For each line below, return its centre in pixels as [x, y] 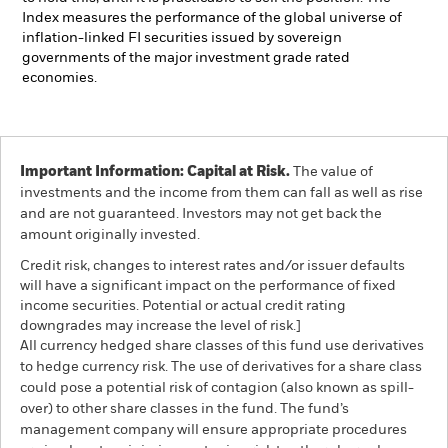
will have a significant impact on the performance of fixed [208, 286]
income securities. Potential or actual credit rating [183, 306]
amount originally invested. [110, 235]
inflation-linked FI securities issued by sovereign [182, 38]
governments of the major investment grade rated [186, 58]
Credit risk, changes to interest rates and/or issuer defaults [212, 266]
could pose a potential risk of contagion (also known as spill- [217, 388]
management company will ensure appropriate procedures [213, 430]
